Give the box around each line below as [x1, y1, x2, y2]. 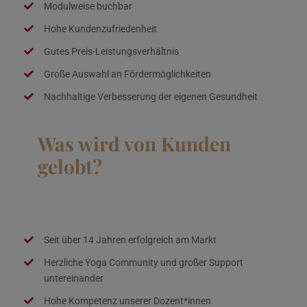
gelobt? [38, 153, 102, 180]
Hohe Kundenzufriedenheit [44, 23, 157, 35]
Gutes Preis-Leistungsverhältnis [44, 46, 179, 58]
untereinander [44, 273, 103, 284]
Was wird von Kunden [38, 131, 231, 157]
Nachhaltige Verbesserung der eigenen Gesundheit [44, 91, 258, 103]
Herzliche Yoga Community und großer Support [44, 257, 243, 269]
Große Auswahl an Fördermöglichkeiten [44, 69, 211, 80]
